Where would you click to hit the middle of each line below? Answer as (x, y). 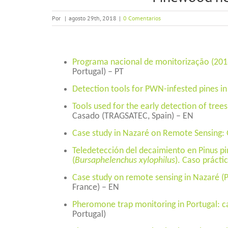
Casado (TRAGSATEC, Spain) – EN (133, 116)
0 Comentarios (142, 18)
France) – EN (96, 188)
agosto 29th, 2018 (93, 18)
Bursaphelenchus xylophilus (125, 161)
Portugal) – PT (98, 72)
